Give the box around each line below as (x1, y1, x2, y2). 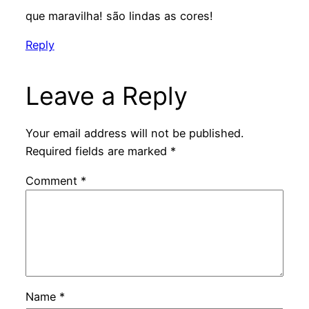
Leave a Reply (25, 81, 188, 112)
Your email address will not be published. (25, 126, 243, 141)
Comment (25, 173, 81, 188)
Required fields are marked (25, 144, 170, 159)
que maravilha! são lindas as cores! (25, 8, 213, 23)
